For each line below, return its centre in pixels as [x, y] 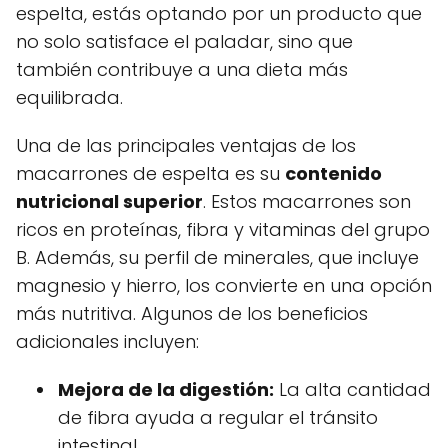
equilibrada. [69, 98]
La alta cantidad [352, 390]
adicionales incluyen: [107, 342]
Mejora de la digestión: [166, 390]
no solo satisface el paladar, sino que [184, 42]
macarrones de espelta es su [150, 174]
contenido [333, 174]
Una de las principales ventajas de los [186, 146]
